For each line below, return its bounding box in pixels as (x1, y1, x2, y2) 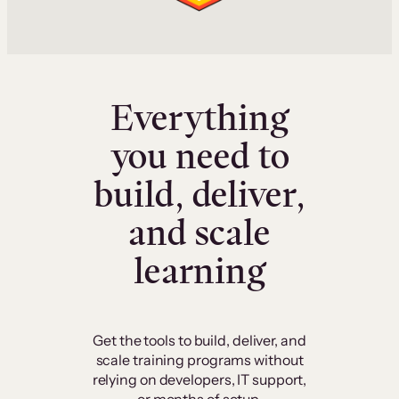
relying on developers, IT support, (92, 370, 307, 389)
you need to (110, 132, 289, 181)
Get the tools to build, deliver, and (93, 331, 306, 350)
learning (133, 247, 266, 296)
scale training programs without (95, 351, 304, 370)
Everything (110, 94, 289, 142)
